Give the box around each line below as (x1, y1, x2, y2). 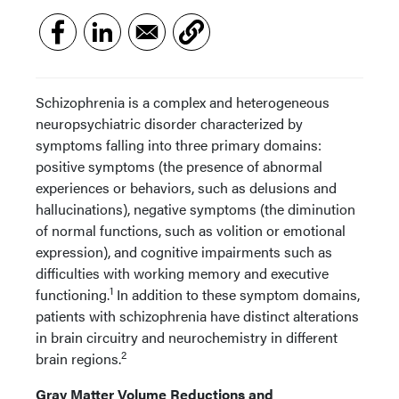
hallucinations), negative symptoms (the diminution (36, 199, 355, 219)
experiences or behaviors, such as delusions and (36, 177, 337, 198)
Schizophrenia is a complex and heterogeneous (36, 92, 330, 112)
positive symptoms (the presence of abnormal (36, 156, 322, 176)
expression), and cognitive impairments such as (36, 241, 332, 262)
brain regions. (36, 348, 121, 369)
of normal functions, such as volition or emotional (36, 220, 346, 240)
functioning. (36, 284, 110, 305)
